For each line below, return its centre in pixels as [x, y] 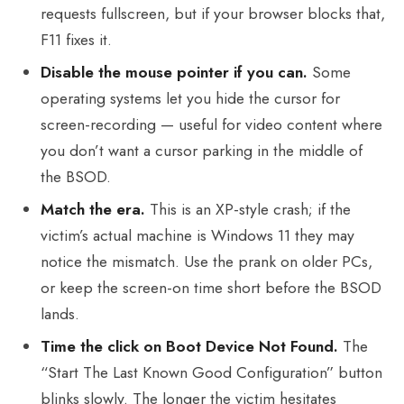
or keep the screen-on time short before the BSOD [211, 287]
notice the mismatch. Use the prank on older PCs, [207, 261]
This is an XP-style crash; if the [248, 209]
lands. [60, 313]
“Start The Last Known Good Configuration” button [212, 372]
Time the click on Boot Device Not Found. [190, 346]
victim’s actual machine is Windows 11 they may [198, 235]
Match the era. [93, 209]
